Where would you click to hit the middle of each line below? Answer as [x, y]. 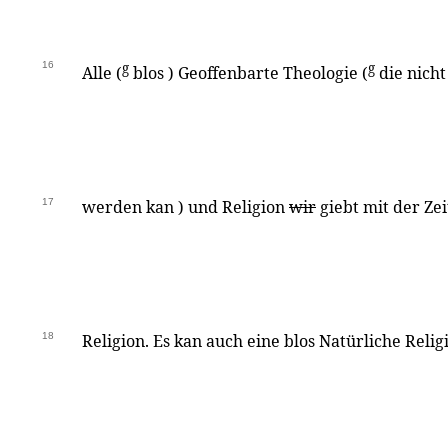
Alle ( [102, 73]
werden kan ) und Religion [185, 207]
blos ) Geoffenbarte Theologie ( [248, 73]
